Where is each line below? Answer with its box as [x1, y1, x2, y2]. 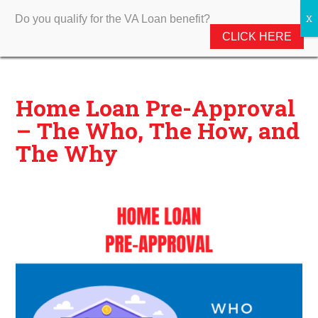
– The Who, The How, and [16, 115, 300, 146]
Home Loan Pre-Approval [16, 92, 296, 123]
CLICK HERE [221, 31, 292, 43]
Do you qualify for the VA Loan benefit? [14, 13, 210, 25]
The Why [16, 138, 119, 168]
